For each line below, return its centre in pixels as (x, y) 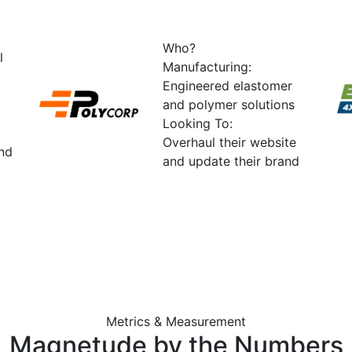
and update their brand (231, 161)
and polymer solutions (229, 104)
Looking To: (198, 123)
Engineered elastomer (228, 85)
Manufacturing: (207, 66)
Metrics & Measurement (176, 321)
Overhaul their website (230, 142)
